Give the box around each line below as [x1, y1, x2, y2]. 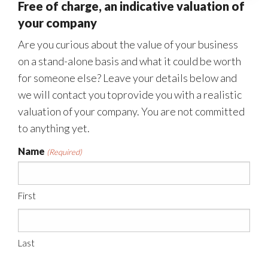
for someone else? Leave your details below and [18, 71, 237, 84]
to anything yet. [18, 121, 90, 135]
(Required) [47, 147, 83, 157]
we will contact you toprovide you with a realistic [18, 87, 242, 101]
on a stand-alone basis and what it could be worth [18, 54, 241, 68]
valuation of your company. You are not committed [18, 104, 245, 118]
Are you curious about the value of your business [18, 37, 238, 51]
